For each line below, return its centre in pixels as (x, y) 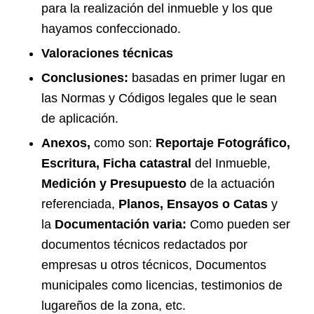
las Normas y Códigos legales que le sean (159, 98)
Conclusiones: (86, 77)
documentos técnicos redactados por (144, 244)
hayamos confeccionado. (111, 28)
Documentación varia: (120, 224)
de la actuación (232, 183)
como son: (123, 143)
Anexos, (67, 143)
